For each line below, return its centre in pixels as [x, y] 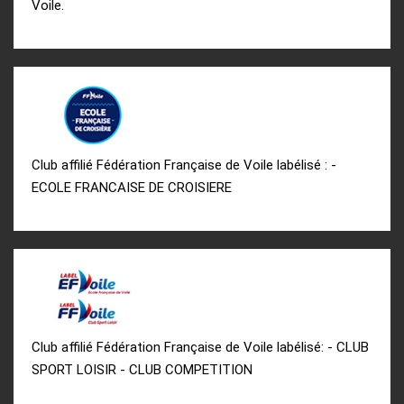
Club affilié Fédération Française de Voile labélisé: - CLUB [200, 347]
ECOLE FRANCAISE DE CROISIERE [132, 188]
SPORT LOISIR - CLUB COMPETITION [142, 369]
